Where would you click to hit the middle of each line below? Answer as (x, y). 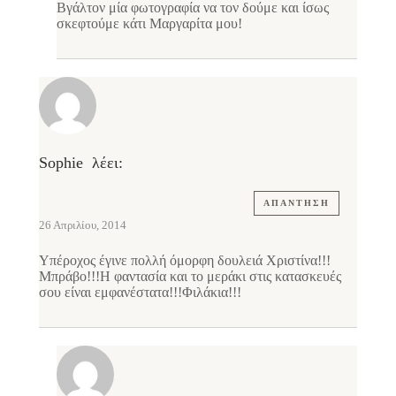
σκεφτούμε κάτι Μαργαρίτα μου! (149, 24)
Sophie (61, 163)
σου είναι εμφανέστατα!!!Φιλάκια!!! (140, 293)
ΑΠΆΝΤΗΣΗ (297, 203)
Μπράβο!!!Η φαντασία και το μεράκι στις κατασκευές (190, 277)
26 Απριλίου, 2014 (83, 225)
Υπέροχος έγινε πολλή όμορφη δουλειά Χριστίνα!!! (185, 261)
